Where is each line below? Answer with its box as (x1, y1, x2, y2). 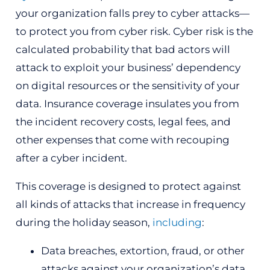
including (152, 216, 202, 228)
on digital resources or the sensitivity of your (15, 79, 240, 92)
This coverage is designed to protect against (15, 180, 241, 192)
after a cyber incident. (15, 151, 127, 164)
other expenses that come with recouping (15, 133, 230, 146)
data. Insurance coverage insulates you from (15, 97, 239, 110)
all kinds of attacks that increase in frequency (15, 198, 245, 210)
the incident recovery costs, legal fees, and (15, 115, 231, 128)
